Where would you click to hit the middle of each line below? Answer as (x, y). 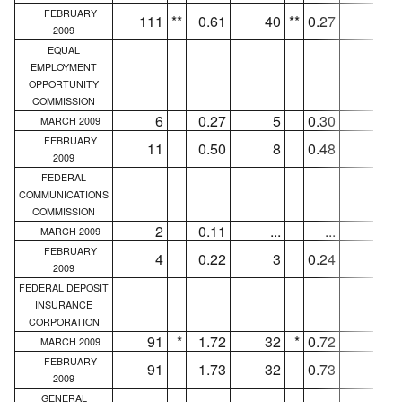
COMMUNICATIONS (64, 194)
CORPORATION (64, 321)
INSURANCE (64, 304)
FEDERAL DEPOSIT (64, 287)
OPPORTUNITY (64, 83)
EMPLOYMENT (64, 66)
